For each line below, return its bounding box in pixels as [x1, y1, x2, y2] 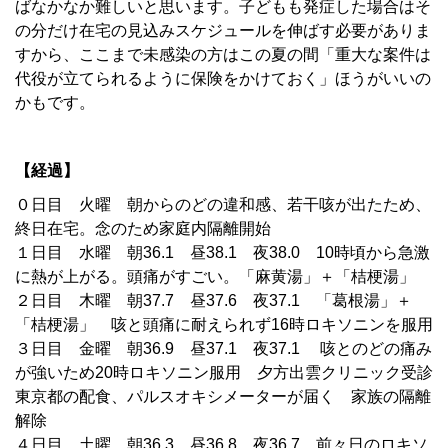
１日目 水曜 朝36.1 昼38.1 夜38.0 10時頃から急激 [15, 244, 430, 262]
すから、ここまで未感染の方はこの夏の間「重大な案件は [15, 46, 431, 64]
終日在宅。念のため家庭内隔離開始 [15, 220, 271, 238]
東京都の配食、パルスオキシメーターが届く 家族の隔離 [15, 388, 431, 406]
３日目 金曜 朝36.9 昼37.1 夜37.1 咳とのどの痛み [15, 340, 432, 358]
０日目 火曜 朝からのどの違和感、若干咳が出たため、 [15, 196, 431, 214]
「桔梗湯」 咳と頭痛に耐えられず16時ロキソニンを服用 [15, 316, 433, 334]
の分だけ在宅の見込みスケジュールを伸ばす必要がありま [15, 22, 431, 40]
